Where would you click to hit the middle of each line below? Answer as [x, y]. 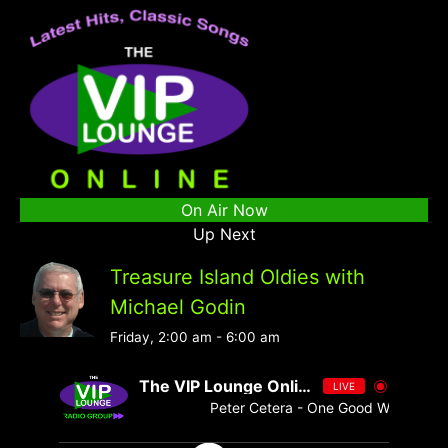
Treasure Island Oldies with [237, 276]
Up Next [224, 233]
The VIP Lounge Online [304, 386]
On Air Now [224, 209]
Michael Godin [178, 306]
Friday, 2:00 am [161, 336]
